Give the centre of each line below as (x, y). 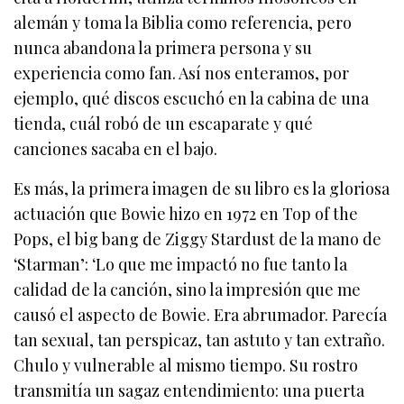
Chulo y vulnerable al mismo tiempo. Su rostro (186, 366)
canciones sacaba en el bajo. (116, 149)
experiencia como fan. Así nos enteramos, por (182, 73)
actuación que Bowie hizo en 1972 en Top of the (186, 214)
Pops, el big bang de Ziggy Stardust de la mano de (198, 239)
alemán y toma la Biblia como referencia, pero (183, 23)
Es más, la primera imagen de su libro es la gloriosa (202, 189)
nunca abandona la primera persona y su (163, 48)
